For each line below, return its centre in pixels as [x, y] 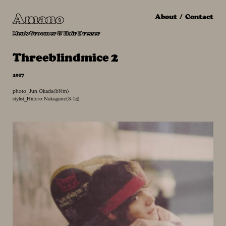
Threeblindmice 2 [65, 58]
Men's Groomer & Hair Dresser [56, 34]
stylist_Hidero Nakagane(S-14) [46, 99]
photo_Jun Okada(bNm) [41, 91]
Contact [200, 17]
